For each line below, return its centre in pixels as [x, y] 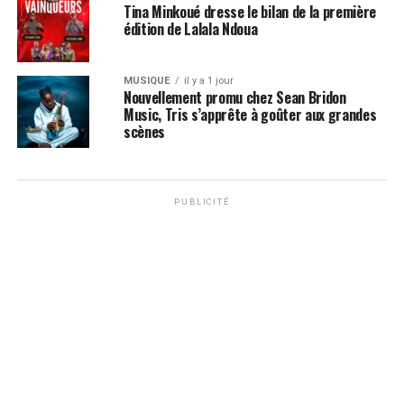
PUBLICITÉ [202, 202]
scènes [144, 132]
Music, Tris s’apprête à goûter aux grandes [250, 115]
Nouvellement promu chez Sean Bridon [234, 97]
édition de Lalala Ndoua [190, 29]
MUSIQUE [147, 81]
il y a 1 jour [208, 81]
